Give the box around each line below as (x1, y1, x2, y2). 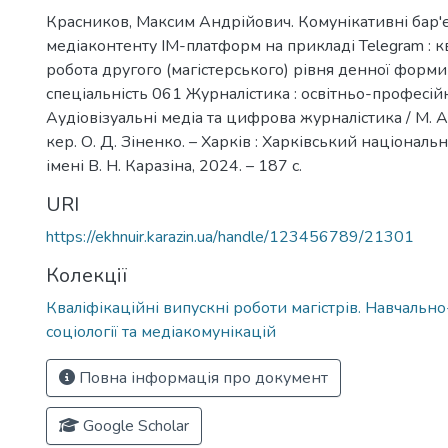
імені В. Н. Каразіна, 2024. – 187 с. (46, 155, 302, 177)
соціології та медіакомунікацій (46, 321, 276, 343)
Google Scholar (79, 415, 189, 437)
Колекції (46, 262, 127, 289)
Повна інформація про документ (75, 367, 328, 389)
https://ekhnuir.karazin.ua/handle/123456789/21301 (46, 226, 414, 248)
